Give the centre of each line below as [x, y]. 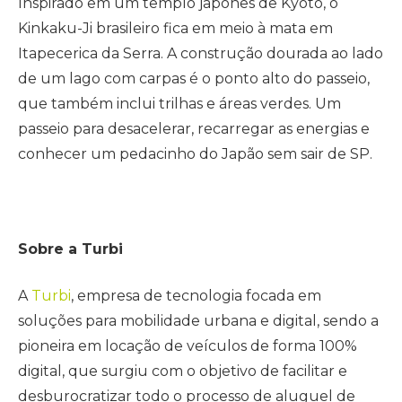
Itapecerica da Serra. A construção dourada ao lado [201, 54]
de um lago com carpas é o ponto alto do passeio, [194, 79]
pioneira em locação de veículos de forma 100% [188, 346]
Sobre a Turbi [70, 249]
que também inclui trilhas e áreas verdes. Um [179, 104]
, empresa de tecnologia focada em [196, 296]
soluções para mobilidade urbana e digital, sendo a [198, 321]
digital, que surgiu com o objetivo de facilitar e [183, 371]
